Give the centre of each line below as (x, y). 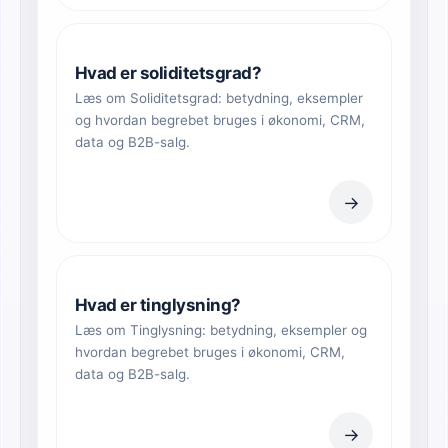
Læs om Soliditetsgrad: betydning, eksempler (219, 98)
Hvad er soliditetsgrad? (168, 73)
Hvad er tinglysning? (158, 305)
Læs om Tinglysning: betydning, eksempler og (221, 330)
